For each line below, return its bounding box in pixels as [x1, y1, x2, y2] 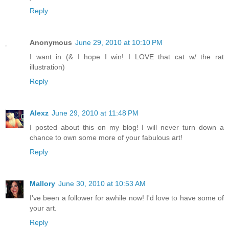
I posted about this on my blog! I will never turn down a [30, 123, 224, 131]
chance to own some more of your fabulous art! [30, 133, 182, 142]
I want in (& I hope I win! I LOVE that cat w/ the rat [30, 52, 224, 61]
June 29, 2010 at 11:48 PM [52, 108, 139, 117]
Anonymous [30, 38, 72, 47]
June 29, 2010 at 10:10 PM [75, 38, 163, 47]
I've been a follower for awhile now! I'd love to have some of [30, 193, 224, 202]
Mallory [30, 179, 55, 188]
